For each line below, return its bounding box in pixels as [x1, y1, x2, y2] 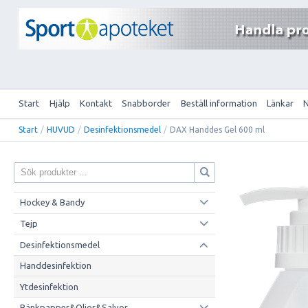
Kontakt [79, 98, 112, 109]
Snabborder [122, 98, 171, 109]
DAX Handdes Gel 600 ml [170, 124, 265, 134]
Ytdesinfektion [19, 281, 78, 291]
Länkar [267, 98, 294, 109]
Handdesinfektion [19, 261, 91, 271]
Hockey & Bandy [19, 197, 85, 208]
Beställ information [180, 98, 257, 109]
